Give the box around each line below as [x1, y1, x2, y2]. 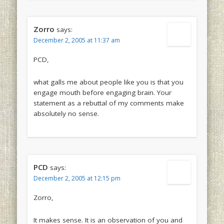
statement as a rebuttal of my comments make [33, 98, 184, 108]
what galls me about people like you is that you [33, 77, 183, 87]
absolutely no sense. [33, 109, 99, 118]
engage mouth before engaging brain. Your [33, 88, 171, 97]
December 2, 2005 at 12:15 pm [33, 174, 120, 183]
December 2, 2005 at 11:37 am [33, 36, 120, 45]
